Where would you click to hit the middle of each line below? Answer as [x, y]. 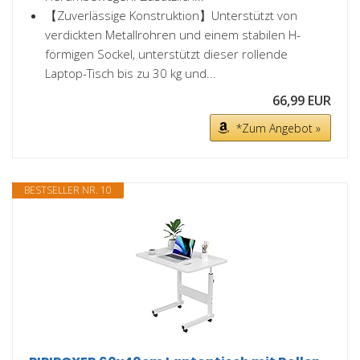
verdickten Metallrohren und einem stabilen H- [173, 35]
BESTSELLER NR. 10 [68, 190]
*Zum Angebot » [278, 128]
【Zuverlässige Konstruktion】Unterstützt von [171, 15]
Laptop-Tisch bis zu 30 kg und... [131, 73]
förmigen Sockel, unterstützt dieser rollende [166, 54]
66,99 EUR [302, 100]
